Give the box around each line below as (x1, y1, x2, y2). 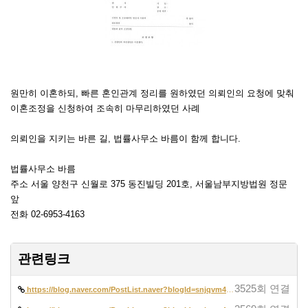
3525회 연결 (234, 283, 290, 295)
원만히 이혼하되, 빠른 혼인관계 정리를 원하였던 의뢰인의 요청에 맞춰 (10, 88, 294, 99)
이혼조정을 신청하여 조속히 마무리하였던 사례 (10, 103, 200, 114)
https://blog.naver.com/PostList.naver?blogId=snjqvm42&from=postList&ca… (27, 285, 226, 294)
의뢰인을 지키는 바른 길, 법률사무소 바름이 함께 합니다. (10, 133, 241, 144)
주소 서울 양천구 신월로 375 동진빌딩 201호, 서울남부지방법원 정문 (10, 179, 287, 190)
